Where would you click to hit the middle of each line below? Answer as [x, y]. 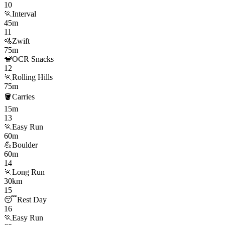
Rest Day [32, 199]
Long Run [28, 172]
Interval [24, 14]
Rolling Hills [32, 77]
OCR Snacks [33, 59]
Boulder [25, 145]
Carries [23, 96]
